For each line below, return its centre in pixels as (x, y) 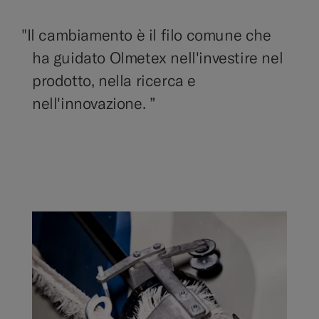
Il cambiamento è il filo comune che (149, 35)
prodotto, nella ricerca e (114, 81)
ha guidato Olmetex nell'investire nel (158, 58)
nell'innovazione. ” (94, 104)
